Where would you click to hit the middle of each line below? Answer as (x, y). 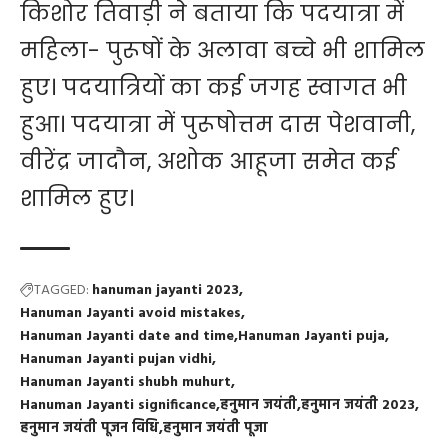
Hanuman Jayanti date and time (127, 337)
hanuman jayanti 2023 (165, 291)
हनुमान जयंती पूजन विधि (89, 429)
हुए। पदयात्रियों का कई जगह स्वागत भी (213, 88)
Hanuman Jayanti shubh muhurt (125, 383)
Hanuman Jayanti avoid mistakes (130, 314)
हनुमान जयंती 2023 (358, 406)
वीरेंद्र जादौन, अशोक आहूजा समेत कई (208, 162)
